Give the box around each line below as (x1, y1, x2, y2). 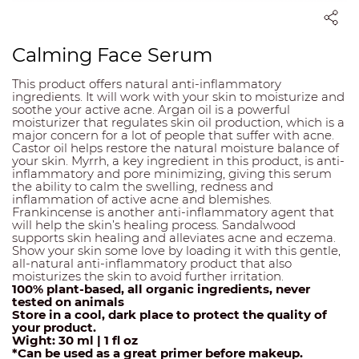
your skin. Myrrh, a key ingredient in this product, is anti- (12, 153, 345, 169)
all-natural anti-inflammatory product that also (12, 256, 292, 272)
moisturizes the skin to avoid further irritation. (12, 268, 284, 284)
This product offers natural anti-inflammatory (12, 76, 281, 92)
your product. (12, 320, 96, 336)
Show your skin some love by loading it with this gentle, (12, 243, 341, 259)
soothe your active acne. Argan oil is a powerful (12, 102, 290, 118)
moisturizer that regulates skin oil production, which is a (12, 115, 345, 131)
